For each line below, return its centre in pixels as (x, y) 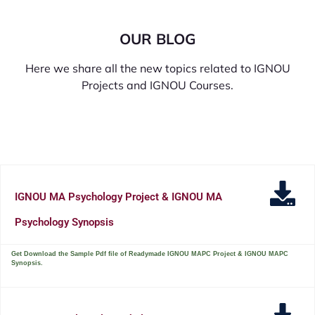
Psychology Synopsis (64, 222)
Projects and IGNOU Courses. (157, 85)
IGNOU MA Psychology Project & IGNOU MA (118, 197)
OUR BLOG (157, 38)
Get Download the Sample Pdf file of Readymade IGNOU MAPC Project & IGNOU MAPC (150, 253)
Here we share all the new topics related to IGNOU (157, 68)
